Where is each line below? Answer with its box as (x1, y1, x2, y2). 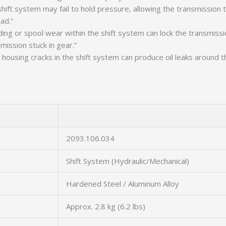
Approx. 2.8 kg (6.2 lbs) (66, 201, 145, 211)
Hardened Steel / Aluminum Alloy (66, 179, 179, 189)
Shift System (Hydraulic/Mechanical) (66, 156, 189, 166)
